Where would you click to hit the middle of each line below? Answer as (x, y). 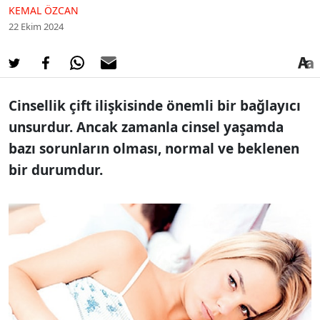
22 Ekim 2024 (36, 26)
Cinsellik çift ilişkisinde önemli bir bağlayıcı (155, 105)
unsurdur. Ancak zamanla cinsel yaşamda (146, 127)
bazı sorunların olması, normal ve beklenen (154, 148)
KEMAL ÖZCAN (44, 10)
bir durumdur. (56, 170)
